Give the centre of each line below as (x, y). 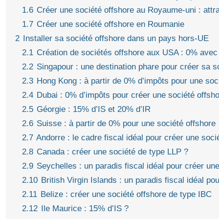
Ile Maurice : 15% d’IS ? (85, 208)
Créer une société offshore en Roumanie (110, 24)
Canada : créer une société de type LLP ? (112, 152)
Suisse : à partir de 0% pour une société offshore (126, 123)
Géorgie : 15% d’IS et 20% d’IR (94, 109)
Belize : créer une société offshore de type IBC (126, 194)
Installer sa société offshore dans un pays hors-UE (116, 38)
